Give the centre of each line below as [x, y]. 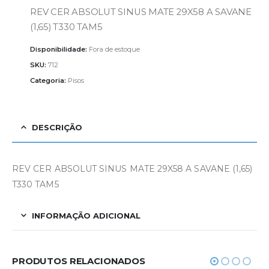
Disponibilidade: [59, 50]
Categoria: [49, 80]
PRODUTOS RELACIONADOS [79, 261]
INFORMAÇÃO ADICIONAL [86, 215]
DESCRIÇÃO [57, 127]
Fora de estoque [114, 50]
